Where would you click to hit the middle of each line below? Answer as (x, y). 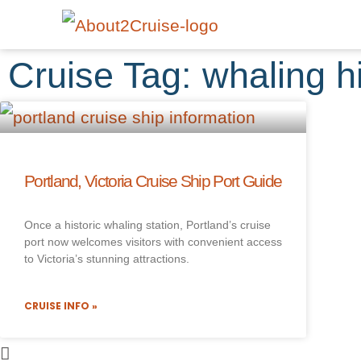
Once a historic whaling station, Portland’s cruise (147, 224)
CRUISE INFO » (61, 305)
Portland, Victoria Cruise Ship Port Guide (153, 180)
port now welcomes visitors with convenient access (153, 241)
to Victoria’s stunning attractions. (107, 258)
